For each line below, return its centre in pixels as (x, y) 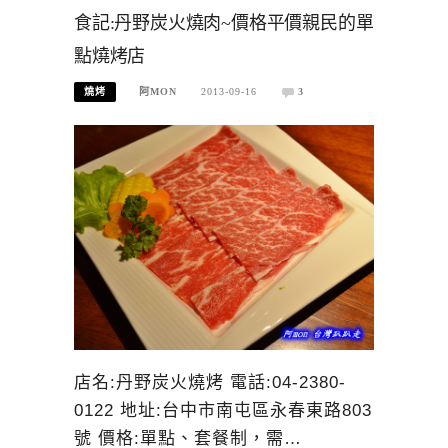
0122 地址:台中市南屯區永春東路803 (223, 410)
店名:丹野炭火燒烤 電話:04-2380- (210, 382)
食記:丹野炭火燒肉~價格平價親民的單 (224, 22)
